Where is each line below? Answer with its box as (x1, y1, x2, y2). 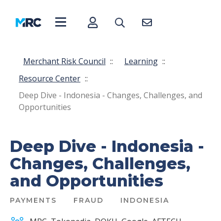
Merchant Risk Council (23, 55, 106, 67)
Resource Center (19, 73, 80, 84)
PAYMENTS (10, 196, 57, 205)
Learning (124, 55, 158, 67)
